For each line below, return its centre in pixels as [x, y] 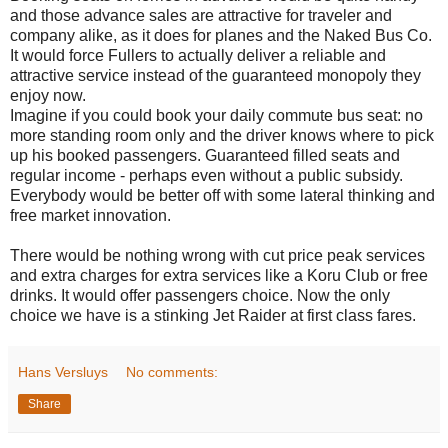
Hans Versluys [63, 371]
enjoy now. [48, 95]
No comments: [172, 371]
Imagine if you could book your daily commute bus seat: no [216, 115]
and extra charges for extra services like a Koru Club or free [219, 275]
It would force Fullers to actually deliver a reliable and [198, 55]
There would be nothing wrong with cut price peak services [217, 255]
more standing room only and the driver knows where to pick [222, 135]
